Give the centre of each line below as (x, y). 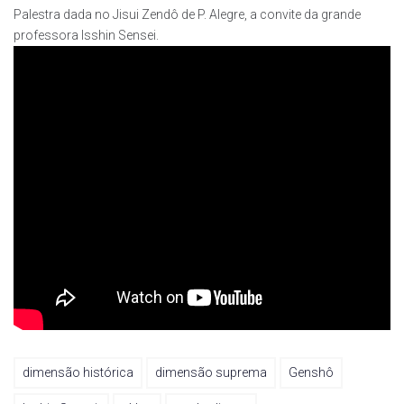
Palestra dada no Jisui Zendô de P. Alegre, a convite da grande (187, 14)
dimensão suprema (211, 372)
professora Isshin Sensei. (86, 35)
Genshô (311, 372)
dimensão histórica (78, 372)
